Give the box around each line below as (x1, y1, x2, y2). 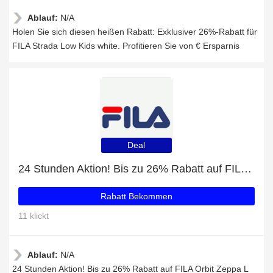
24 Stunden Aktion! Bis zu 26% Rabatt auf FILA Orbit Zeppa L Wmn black (241, 163, 252, 175)
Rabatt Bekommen (101, 191, 172, 201)
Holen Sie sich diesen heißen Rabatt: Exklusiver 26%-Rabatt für (12, 27, 257, 37)
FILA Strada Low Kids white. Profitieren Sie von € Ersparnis (12, 41, 239, 51)
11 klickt (18, 211, 49, 221)
